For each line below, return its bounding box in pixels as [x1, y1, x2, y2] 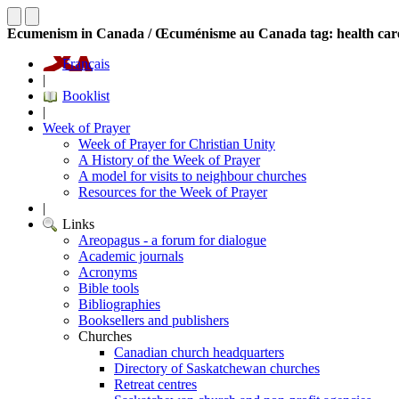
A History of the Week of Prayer [78, 152, 260, 167]
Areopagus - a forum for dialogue [78, 232, 266, 248]
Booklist [62, 88, 110, 103]
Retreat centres [114, 377, 197, 392]
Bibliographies [78, 297, 160, 312]
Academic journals [78, 248, 183, 264]
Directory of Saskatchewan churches [114, 361, 320, 376]
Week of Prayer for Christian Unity [78, 136, 275, 151]
